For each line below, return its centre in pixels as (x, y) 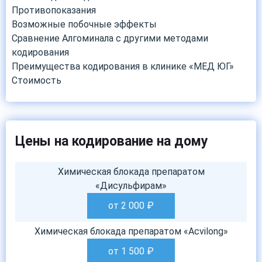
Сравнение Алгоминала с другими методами (110, 38)
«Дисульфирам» (131, 186)
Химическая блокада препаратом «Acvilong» (131, 231)
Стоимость (37, 80)
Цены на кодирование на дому (112, 141)
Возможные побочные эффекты (84, 24)
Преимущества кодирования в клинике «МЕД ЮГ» (123, 66)
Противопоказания (54, 10)
